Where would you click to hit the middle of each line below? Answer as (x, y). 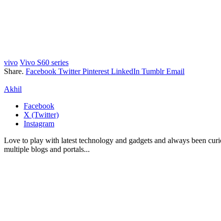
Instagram (39, 123)
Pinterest (96, 71)
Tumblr (153, 71)
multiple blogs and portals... (47, 149)
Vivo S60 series (44, 62)
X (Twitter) (41, 114)
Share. (14, 71)
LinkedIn (125, 71)
